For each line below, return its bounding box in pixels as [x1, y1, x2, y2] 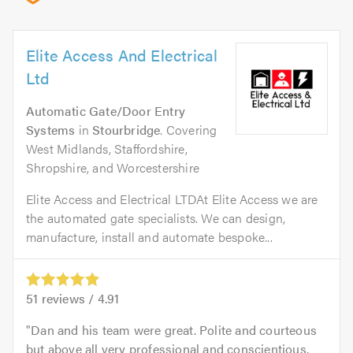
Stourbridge [92, 121, 161, 139]
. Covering [160, 121, 217, 139]
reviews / [38, 289, 98, 308]
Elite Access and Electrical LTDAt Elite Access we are [26, 190, 318, 208]
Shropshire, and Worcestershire [26, 158, 199, 176]
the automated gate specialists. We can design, [26, 209, 286, 227]
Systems [26, 121, 76, 139]
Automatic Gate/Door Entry [26, 102, 185, 120]
